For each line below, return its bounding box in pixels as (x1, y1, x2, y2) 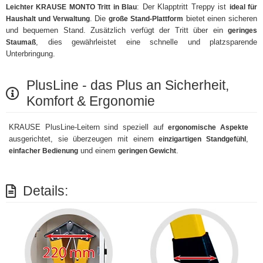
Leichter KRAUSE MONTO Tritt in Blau (6, 3, 137, 12)
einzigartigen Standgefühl (159, 135, 247, 144)
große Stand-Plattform (109, 15, 183, 23)
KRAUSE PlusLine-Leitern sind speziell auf (9, 123, 168, 132)
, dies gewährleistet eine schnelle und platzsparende (36, 38, 257, 47)
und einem (78, 146, 118, 156)
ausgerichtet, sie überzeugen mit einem (9, 134, 159, 144)
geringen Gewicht (118, 147, 176, 156)
